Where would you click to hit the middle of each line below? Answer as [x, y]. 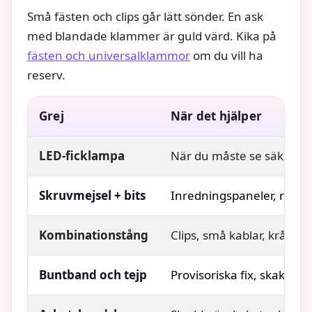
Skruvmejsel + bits [92, 195]
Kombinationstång [94, 235]
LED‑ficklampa [82, 155]
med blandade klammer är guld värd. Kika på [152, 36]
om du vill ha [227, 55]
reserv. [46, 75]
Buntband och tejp [93, 274]
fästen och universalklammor [109, 55]
